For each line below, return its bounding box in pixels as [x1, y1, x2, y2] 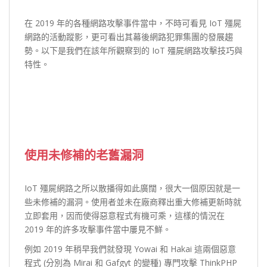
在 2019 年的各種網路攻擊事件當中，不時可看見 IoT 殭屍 [24, 17, 241, 29]
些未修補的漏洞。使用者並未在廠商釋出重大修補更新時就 [24, 195, 241, 207]
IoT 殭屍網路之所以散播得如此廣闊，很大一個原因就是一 [24, 182, 240, 194]
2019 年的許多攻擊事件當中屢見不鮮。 [24, 223, 171, 235]
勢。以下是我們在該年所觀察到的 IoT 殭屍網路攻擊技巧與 [24, 44, 243, 56]
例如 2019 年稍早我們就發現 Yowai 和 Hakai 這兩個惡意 [24, 243, 236, 254]
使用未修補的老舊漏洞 [24, 147, 144, 163]
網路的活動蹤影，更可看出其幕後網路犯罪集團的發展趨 [24, 30, 233, 42]
